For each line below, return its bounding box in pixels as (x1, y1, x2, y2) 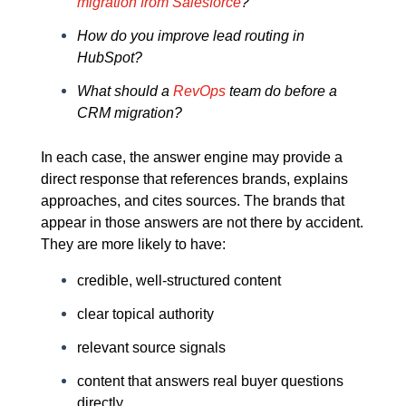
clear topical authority (76, 304, 214, 322)
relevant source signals (76, 338, 226, 355)
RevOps (172, 82, 226, 99)
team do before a (225, 82, 337, 99)
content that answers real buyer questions (76, 372, 343, 389)
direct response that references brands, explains (40, 170, 348, 188)
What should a (76, 82, 173, 99)
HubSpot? (76, 49, 142, 66)
